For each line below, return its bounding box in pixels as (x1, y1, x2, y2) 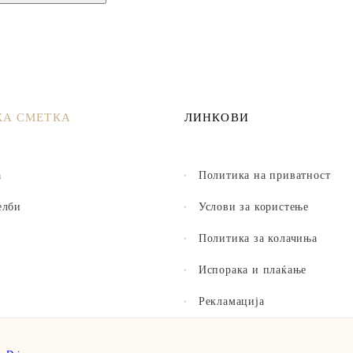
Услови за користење (198, 201, 309, 214)
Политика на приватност (198, 169, 331, 182)
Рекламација (198, 295, 265, 308)
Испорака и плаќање (198, 264, 307, 277)
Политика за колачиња (198, 232, 318, 245)
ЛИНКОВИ (184, 111, 249, 124)
